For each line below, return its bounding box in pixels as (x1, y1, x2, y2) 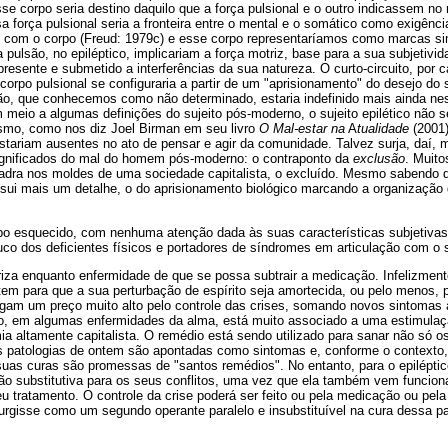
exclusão (349, 151, 405, 167)
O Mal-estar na (259, 121, 345, 137)
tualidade (357, 121, 413, 137)
